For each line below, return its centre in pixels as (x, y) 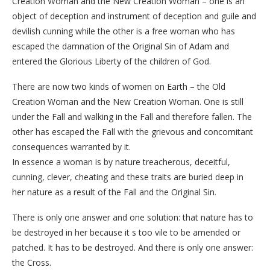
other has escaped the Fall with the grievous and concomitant (133, 131)
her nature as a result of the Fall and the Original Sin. (114, 192)
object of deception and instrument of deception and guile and (134, 16)
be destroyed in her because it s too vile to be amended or (126, 232)
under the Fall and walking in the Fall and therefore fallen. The (132, 116)
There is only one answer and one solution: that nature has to (133, 217)
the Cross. (32, 262)
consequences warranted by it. (71, 146)
